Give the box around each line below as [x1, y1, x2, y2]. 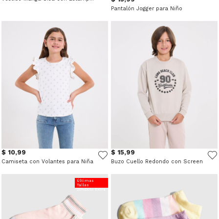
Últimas [77, 178, 94, 183]
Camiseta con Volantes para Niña [1, 158, 93, 165]
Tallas [77, 183, 89, 188]
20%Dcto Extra [77, 187, 106, 192]
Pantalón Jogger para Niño [111, 5, 182, 12]
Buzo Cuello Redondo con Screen [111, 158, 203, 165]
